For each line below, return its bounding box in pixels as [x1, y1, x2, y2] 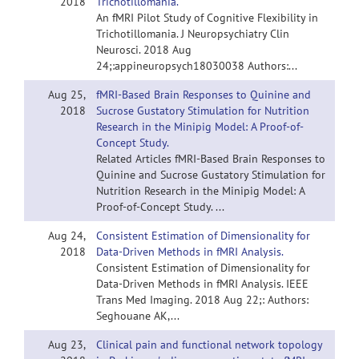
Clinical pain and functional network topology [96, 337, 322, 352]
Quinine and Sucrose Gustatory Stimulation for [96, 167, 325, 182]
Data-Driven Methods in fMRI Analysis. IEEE [96, 276, 309, 291]
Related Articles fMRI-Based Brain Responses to [96, 151, 325, 166]
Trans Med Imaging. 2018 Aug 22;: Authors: [96, 292, 309, 307]
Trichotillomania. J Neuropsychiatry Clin [96, 26, 289, 41]
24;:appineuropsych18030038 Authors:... [96, 58, 297, 73]
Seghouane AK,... [96, 309, 179, 323]
